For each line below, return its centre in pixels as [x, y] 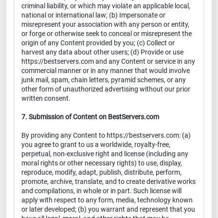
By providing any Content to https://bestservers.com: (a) [106, 135]
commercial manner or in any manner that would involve [106, 71]
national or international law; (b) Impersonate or [93, 15]
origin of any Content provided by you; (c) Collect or [98, 43]
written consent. [46, 98]
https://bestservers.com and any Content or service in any [108, 61]
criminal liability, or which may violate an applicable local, [106, 6]
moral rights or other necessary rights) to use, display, [102, 163]
